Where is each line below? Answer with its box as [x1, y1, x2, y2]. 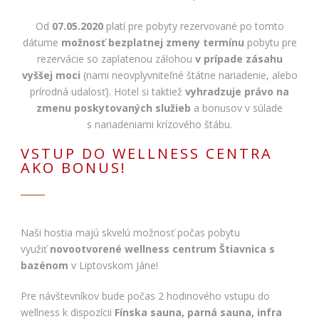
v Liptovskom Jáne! [68, 258, 158, 273]
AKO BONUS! [21, 158, 127, 178]
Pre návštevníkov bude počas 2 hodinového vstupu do [21, 289, 270, 303]
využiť [21, 242, 50, 256]
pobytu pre [244, 36, 297, 50]
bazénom [21, 258, 68, 273]
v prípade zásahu [194, 52, 283, 66]
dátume [22, 36, 61, 50]
